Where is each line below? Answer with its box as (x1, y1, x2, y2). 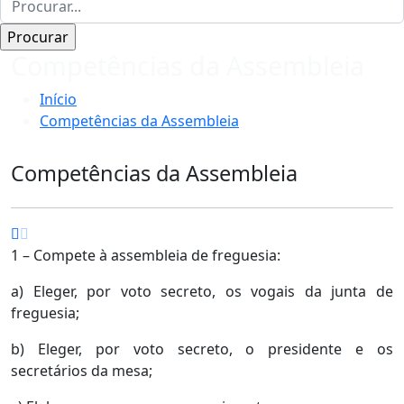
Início (40, 88, 77, 109)
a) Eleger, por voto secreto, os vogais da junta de (11, 280, 393, 301)
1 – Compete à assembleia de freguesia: (11, 244, 280, 265)
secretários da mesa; (11, 360, 152, 381)
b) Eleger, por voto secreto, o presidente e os (11, 338, 393, 359)
